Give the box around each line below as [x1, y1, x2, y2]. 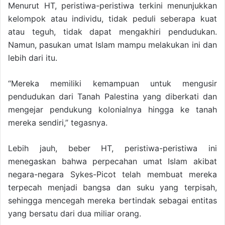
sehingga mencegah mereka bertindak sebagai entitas [8, 195, 217, 206]
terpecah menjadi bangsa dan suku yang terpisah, [8, 182, 217, 193]
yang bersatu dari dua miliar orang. [8, 208, 141, 219]
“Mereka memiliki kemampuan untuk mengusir [8, 78, 217, 89]
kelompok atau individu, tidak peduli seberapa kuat [8, 14, 217, 24]
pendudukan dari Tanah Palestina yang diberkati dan [8, 91, 217, 102]
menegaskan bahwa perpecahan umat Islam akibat [8, 156, 217, 167]
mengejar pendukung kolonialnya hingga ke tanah [8, 104, 217, 115]
